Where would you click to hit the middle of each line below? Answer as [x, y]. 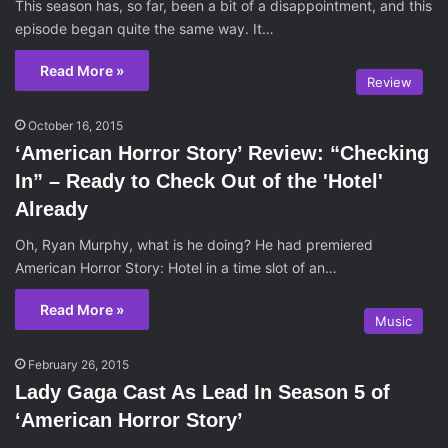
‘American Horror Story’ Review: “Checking [222, 153]
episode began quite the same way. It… [144, 29]
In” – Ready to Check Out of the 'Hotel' [199, 181]
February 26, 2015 [78, 365]
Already [51, 209]
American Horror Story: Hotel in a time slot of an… [176, 268]
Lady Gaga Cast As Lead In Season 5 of [202, 392]
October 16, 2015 [75, 126]
